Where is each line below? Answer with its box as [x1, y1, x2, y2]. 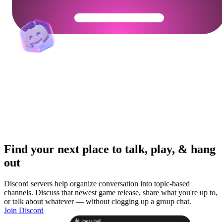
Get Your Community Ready [74, 13, 164, 22]
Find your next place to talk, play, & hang [4, 143, 216, 156]
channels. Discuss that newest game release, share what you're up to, [4, 188, 218, 197]
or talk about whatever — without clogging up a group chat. [4, 197, 191, 206]
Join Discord [4, 206, 44, 215]
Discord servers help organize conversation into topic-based [4, 179, 190, 188]
